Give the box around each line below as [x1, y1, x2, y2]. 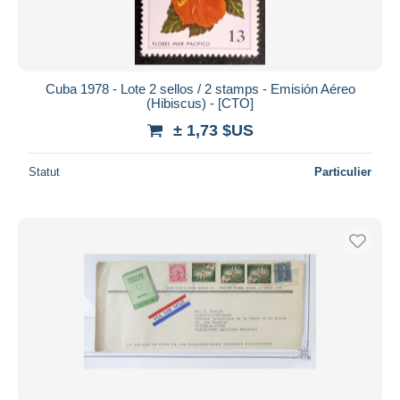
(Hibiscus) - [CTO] [146, 95, 254, 111]
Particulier [314, 164, 371, 179]
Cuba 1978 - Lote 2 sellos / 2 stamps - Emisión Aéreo [45, 80, 355, 96]
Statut [29, 164, 60, 179]
